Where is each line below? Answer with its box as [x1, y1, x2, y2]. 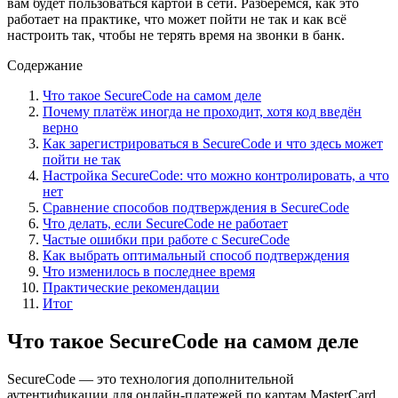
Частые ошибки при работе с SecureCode [43, 231, 290, 247]
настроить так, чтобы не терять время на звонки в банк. [7, 27, 345, 43]
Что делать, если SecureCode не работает [43, 215, 288, 231]
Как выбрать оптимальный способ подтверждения [43, 247, 349, 263]
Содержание [7, 57, 83, 73]
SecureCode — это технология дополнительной [7, 370, 294, 386]
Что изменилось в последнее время [43, 263, 255, 279]
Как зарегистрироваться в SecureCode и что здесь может [43, 135, 383, 151]
